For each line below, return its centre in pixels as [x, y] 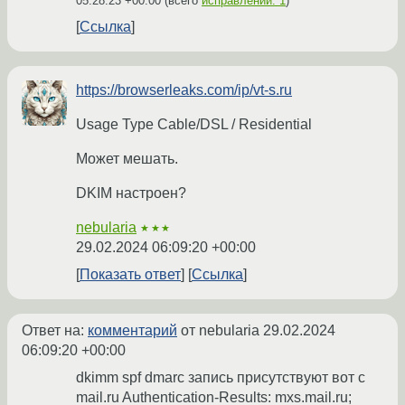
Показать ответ [130, 275]
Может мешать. [127, 159]
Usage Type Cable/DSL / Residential [194, 125]
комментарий [132, 331]
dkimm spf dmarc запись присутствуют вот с [221, 378]
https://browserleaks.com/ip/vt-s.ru [184, 90]
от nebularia [220, 331]
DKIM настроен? [131, 193]
